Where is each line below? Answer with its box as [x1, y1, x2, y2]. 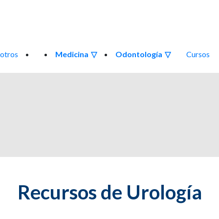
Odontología [115, 49, 162, 59]
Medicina [55, 49, 88, 59]
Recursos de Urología [17, 180, 202, 204]
